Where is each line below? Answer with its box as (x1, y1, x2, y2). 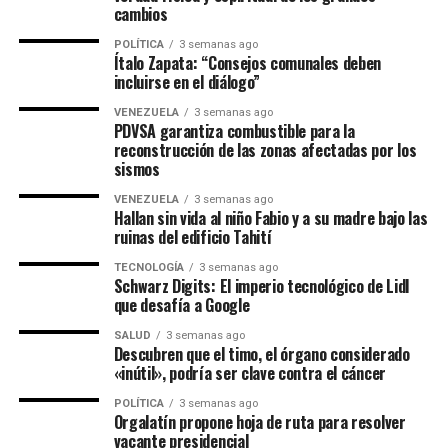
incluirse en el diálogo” (113, 70, 260, 94)
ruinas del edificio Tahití (113, 225, 272, 249)
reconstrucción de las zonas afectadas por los (113, 138, 417, 162)
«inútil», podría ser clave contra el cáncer (113, 361, 386, 385)
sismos (113, 157, 160, 181)
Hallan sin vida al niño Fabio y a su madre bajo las (113, 206, 428, 230)
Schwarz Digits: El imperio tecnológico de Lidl (113, 274, 409, 298)
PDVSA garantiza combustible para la (113, 119, 355, 143)
